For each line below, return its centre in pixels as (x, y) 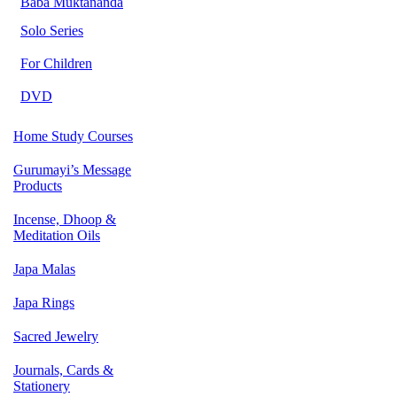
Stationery (42, 386)
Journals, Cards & (63, 370)
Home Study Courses (73, 136)
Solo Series (52, 31)
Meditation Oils (57, 235)
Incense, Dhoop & (65, 219)
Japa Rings (44, 303)
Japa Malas (44, 269)
